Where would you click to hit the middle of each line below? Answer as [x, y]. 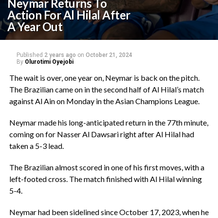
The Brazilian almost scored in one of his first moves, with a [107, 167]
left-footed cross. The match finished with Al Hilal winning [105, 179]
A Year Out [35, 27]
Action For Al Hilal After [69, 15]
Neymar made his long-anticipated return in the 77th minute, [109, 122]
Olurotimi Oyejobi [49, 62]
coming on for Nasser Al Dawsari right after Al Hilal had [101, 134]
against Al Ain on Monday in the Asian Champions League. [104, 101]
